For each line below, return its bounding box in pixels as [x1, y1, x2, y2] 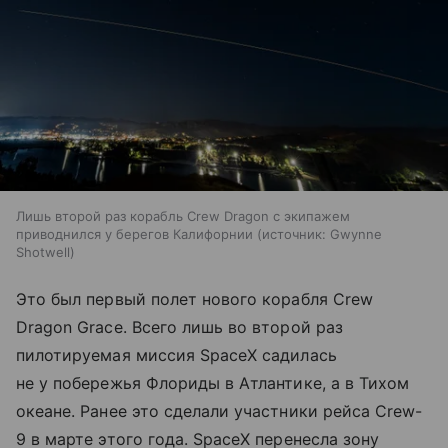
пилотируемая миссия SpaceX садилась [16, 345, 337, 366]
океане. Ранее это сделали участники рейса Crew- [16, 401, 423, 422]
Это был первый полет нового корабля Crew [16, 289, 373, 310]
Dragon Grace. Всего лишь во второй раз [16, 317, 343, 338]
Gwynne [330, 226, 382, 243]
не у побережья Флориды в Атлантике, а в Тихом [16, 373, 410, 394]
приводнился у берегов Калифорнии [16, 226, 253, 243]
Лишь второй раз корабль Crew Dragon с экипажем [16, 208, 350, 225]
